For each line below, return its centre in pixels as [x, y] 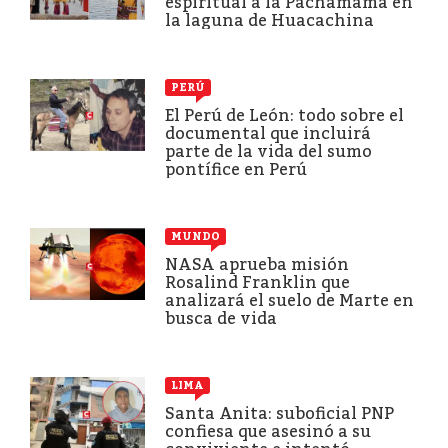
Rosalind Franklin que [257, 282]
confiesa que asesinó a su [268, 431]
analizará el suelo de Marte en [289, 300]
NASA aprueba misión [257, 264]
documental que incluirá [268, 133]
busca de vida [221, 318]
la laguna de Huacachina [269, 20]
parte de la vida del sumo [268, 151]
